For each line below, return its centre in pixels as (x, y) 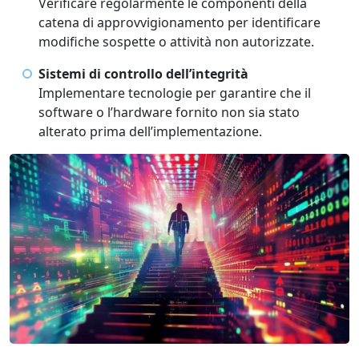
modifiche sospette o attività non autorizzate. (178, 42)
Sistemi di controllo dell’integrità (143, 74)
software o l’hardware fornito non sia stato (169, 112)
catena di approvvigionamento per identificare (179, 22)
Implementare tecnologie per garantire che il (175, 93)
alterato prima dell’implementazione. (152, 131)
